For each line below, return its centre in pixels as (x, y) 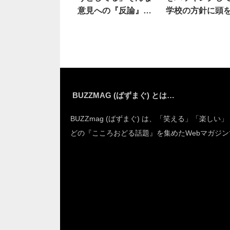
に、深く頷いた (106, 23)
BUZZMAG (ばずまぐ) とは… (123, 95)
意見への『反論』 (110, 10)
